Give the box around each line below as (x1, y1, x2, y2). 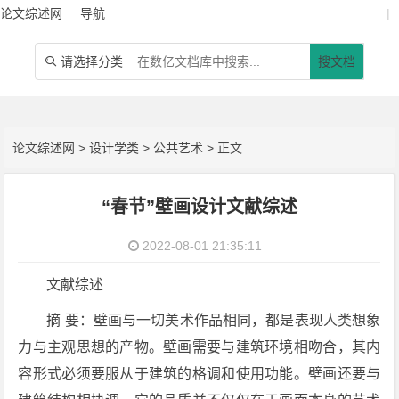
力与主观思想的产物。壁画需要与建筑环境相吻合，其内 (18, 339, 381, 354)
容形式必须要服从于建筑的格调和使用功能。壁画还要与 (18, 366, 381, 381)
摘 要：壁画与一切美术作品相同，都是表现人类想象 (46, 313, 381, 328)
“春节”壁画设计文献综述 (101, 197, 297, 216)
